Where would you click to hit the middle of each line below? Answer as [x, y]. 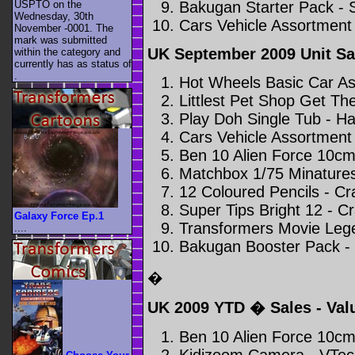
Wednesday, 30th [54, 17]
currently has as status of [73, 64]
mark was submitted [61, 40]
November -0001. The [64, 29]
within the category [59, 52]
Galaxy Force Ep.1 [59, 216]
